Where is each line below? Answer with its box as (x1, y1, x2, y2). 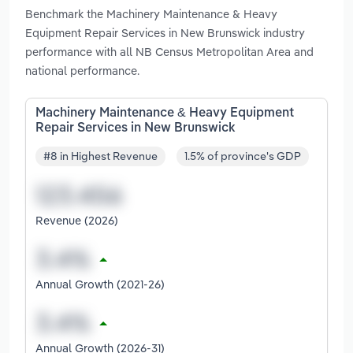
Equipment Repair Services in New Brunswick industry (25, 24, 305, 40)
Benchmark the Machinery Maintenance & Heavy (25, 6, 277, 21)
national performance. (25, 62, 139, 78)
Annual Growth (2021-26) (35, 277, 165, 292)
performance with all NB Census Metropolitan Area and (25, 43, 314, 59)
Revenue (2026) (35, 213, 118, 229)
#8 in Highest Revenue (43, 149, 158, 164)
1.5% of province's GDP (184, 149, 301, 164)
